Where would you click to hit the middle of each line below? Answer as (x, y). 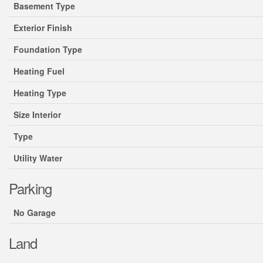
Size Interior (37, 114)
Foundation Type (48, 49)
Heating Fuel (39, 71)
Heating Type (40, 93)
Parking (31, 188)
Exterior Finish (43, 28)
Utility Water (38, 158)
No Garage (35, 213)
